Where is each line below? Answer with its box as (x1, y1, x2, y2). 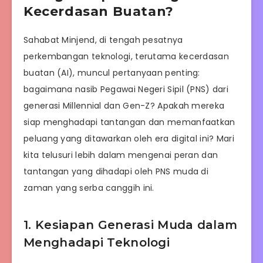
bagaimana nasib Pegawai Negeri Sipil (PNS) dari (23, 83, 229, 96)
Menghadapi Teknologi (23, 235, 170, 249)
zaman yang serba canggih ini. (23, 182, 154, 194)
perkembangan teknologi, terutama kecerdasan (23, 50, 229, 63)
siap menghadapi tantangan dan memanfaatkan (23, 116, 235, 129)
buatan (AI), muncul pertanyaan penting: (23, 67, 200, 79)
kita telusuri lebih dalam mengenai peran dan (23, 149, 218, 161)
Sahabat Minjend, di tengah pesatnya (23, 34, 183, 46)
